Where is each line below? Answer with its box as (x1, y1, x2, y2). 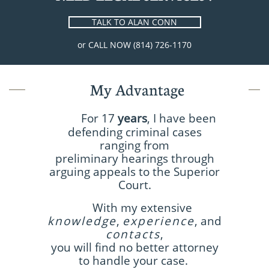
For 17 (74, 110, 115, 126)
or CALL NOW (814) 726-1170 (77, 39, 192, 50)
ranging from (100, 138, 169, 153)
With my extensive (77, 200, 192, 216)
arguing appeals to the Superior (49, 164, 220, 180)
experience (122, 213, 195, 229)
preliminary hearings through (55, 151, 214, 166)
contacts (106, 226, 160, 242)
